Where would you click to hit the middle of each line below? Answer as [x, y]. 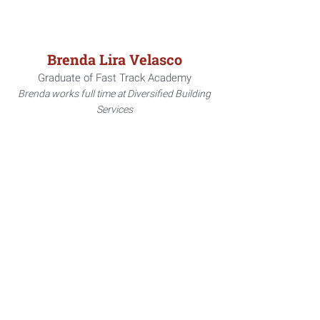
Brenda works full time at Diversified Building [114, 94]
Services [114, 109]
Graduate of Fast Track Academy [114, 78]
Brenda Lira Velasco [114, 59]
